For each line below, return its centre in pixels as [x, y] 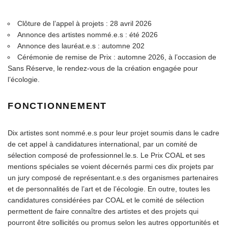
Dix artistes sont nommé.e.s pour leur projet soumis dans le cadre [113, 133]
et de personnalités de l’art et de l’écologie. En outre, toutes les [109, 189]
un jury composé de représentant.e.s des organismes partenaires [113, 177]
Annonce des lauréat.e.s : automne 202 [81, 46]
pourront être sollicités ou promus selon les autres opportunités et [113, 222]
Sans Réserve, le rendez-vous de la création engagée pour [103, 68]
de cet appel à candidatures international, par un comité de [103, 144]
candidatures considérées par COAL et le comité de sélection [106, 200]
